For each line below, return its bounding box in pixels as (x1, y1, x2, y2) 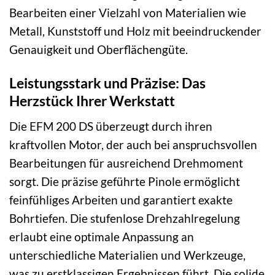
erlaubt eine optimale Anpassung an (9, 229, 194, 244)
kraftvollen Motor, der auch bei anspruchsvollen (9, 137, 257, 152)
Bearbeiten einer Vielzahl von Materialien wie (9, 6, 246, 20)
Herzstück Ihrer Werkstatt (9, 92, 175, 110)
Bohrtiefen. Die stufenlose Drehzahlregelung (9, 211, 240, 225)
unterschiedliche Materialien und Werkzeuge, (9, 247, 246, 262)
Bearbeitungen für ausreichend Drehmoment (9, 155, 243, 170)
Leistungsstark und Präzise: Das (9, 74, 206, 92)
